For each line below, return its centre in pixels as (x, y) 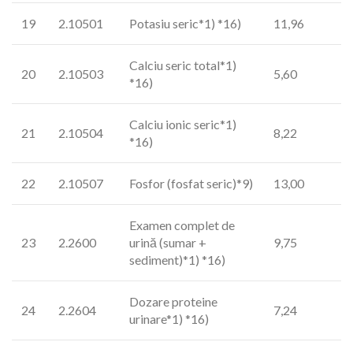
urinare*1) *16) (169, 319)
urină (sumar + (168, 242)
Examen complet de (182, 225)
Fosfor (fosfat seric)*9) (191, 183)
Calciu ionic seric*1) (183, 124)
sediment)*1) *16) (177, 260)
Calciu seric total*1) (183, 65)
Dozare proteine (173, 301)
